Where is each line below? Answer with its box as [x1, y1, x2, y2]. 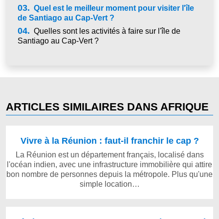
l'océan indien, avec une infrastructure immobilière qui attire [7, 160, 212, 169]
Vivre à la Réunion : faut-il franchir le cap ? [20, 135, 199, 146]
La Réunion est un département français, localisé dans [15, 150, 204, 159]
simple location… [79, 179, 140, 188]
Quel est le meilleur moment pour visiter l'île [31, 3, 194, 12]
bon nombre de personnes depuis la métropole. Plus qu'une [6, 170, 213, 178]
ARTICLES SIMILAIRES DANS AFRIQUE [6, 100, 209, 113]
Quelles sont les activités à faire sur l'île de [31, 26, 180, 35]
